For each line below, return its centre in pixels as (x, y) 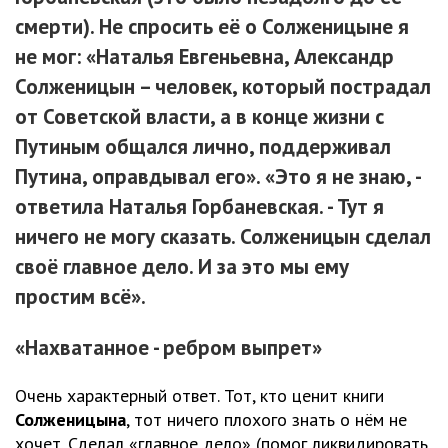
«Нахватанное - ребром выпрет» (168, 348)
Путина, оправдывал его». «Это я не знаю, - (217, 177)
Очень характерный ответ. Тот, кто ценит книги (199, 396)
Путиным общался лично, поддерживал (203, 147)
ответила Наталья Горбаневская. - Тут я (199, 207)
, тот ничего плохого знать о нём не (266, 420)
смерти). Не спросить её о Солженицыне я (212, 27)
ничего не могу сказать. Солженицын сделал (223, 237)
